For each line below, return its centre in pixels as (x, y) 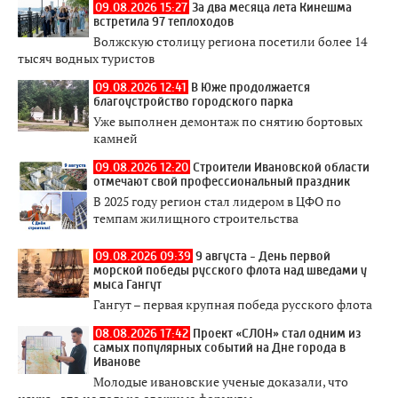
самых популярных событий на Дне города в (219, 347)
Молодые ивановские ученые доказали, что (221, 382)
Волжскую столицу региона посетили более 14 (230, 41)
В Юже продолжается (251, 87)
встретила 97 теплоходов (163, 21)
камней (115, 138)
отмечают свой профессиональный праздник (222, 181)
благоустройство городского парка (193, 101)
